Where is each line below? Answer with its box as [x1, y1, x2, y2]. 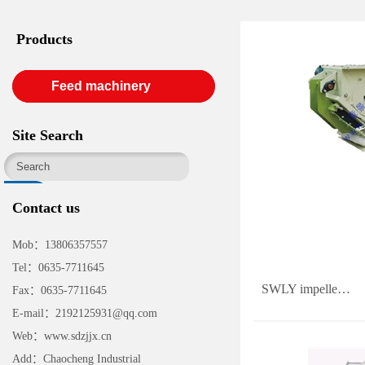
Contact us [12, 200, 80, 216]
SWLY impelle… [261, 282, 350, 296]
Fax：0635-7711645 [12, 284, 110, 297]
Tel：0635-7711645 [12, 262, 108, 274]
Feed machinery [51, 79, 151, 93]
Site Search [12, 127, 83, 143]
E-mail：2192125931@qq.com [12, 307, 161, 319]
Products [16, 31, 73, 47]
